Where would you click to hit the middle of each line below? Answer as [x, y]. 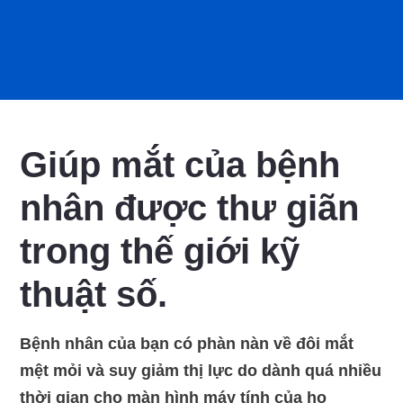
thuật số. [94, 294]
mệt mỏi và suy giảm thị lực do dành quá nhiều [201, 371]
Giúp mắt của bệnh [180, 165]
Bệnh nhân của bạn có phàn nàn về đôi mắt [187, 344]
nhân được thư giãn [190, 208]
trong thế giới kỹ [160, 251]
